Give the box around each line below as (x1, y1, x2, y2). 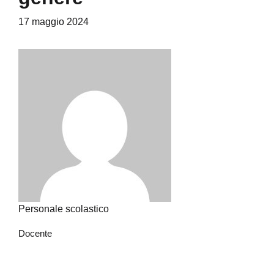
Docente (18, 228, 52, 239)
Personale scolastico (18, 204, 109, 214)
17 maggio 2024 (18, 17, 89, 27)
